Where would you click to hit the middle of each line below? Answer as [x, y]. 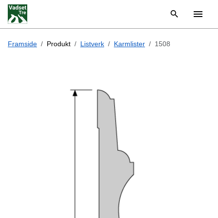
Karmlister [129, 44]
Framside [22, 44]
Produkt [59, 44]
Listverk [92, 44]
